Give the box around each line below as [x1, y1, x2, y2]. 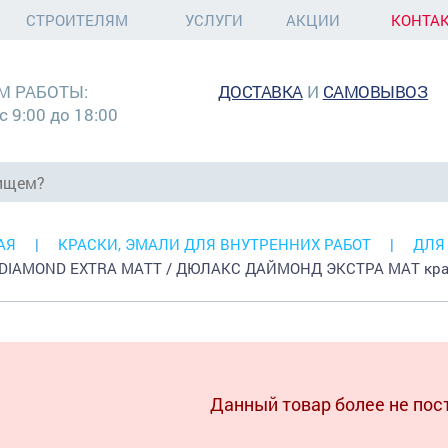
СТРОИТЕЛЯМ [26, 10, 128, 30]
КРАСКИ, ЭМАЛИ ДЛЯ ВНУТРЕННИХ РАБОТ [57, 234, 371, 254]
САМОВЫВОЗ [322, 80, 429, 103]
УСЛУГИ [185, 10, 243, 30]
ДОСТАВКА [217, 80, 303, 103]
